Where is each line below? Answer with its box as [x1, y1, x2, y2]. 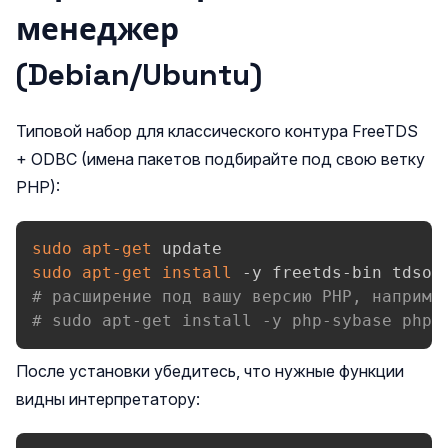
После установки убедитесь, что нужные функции [16, 361, 404, 381]
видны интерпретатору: [16, 389, 200, 409]
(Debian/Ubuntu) [16, 55, 262, 94]
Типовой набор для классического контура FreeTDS [16, 121, 418, 141]
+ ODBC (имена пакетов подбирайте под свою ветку [16, 149, 425, 169]
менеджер [16, 10, 179, 49]
